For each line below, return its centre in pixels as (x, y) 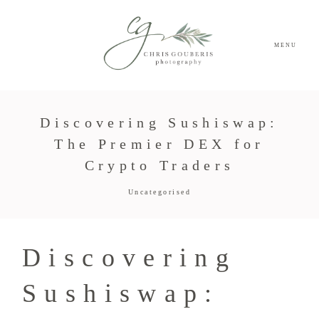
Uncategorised (159, 192)
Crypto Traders (159, 166)
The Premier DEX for (159, 144)
